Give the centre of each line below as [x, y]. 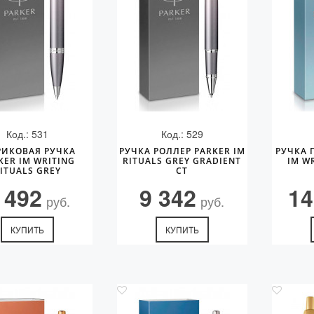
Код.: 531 [28, 134]
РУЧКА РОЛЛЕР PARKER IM [182, 151]
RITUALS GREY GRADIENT [182, 161]
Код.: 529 [182, 134]
